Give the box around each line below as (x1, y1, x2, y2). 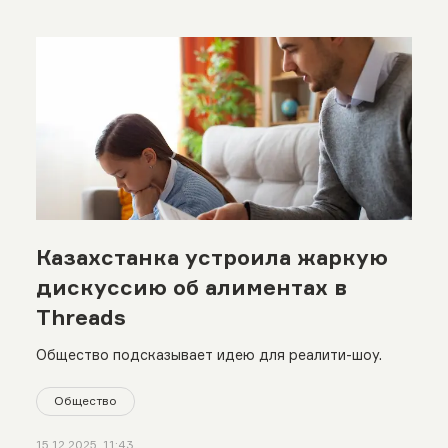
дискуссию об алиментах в (35, 273, 347, 300)
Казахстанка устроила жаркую (35, 243, 388, 270)
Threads (35, 303, 126, 330)
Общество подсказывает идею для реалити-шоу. (35, 345, 382, 363)
